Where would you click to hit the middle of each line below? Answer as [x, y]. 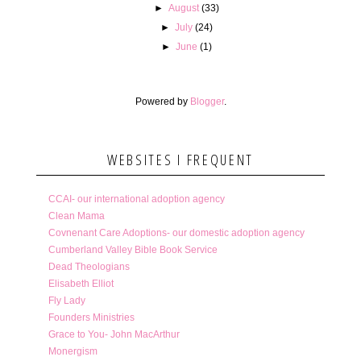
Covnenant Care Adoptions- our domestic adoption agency [176, 232]
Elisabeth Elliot [81, 283]
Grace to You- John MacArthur [114, 334]
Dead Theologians [89, 266]
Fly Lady [66, 300]
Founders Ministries [91, 317]
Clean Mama [76, 216]
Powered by [162, 101]
